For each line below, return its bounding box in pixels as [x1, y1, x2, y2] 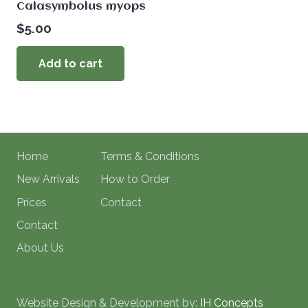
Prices [16, 195, 47, 209]
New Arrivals [16, 173, 80, 186]
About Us [16, 241, 64, 255]
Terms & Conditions [100, 150, 200, 164]
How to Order [100, 173, 170, 186]
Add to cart [38, 57, 102, 71]
